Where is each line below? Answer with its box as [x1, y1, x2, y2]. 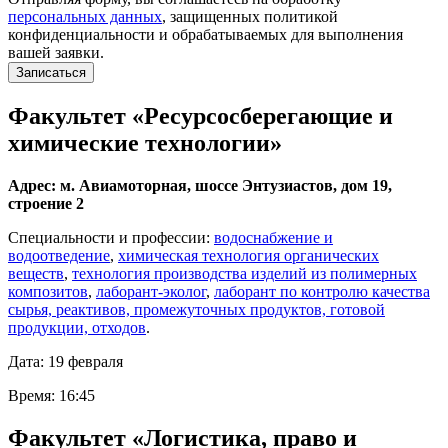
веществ [8, 265, 64, 283]
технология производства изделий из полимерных [72, 265, 417, 283]
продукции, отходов [8, 319, 146, 337]
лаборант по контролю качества [214, 283, 430, 301]
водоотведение [8, 247, 110, 265]
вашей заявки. [8, 44, 104, 62]
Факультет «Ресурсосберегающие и [8, 103, 393, 130]
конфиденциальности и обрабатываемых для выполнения [8, 26, 403, 44]
